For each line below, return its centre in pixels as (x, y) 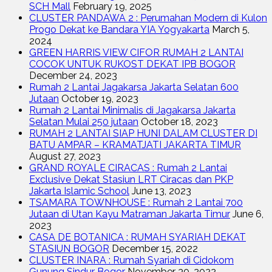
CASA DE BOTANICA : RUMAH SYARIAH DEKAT (138, 237)
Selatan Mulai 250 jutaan (84, 121)
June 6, (248, 214)
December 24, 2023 (73, 75)
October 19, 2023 (100, 98)
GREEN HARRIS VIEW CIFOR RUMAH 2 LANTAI (136, 52)
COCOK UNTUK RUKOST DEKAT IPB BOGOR (132, 64)
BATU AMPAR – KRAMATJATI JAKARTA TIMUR (135, 144)
